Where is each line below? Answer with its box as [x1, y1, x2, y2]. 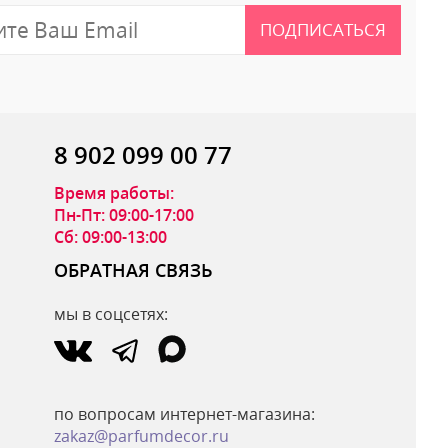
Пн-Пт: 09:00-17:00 [54, 203, 195, 226]
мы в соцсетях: [54, 302, 169, 325]
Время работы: [54, 181, 175, 204]
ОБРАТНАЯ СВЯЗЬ [54, 257, 214, 282]
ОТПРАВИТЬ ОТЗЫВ [139, 320, 275, 340]
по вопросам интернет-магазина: [54, 402, 316, 425]
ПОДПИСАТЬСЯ [259, 17, 386, 41]
